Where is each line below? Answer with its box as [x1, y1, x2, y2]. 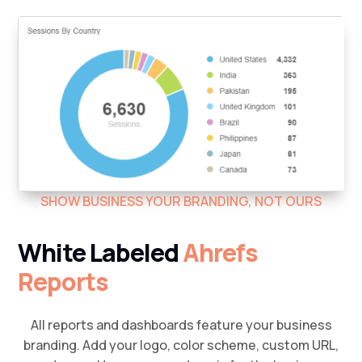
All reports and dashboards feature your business [30, 315, 332, 334]
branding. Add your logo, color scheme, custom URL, [23, 335, 339, 354]
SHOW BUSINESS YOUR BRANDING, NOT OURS [40, 192, 322, 210]
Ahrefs [183, 235, 259, 269]
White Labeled [18, 235, 183, 269]
